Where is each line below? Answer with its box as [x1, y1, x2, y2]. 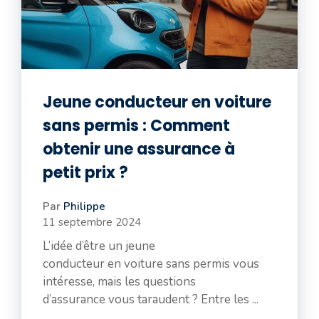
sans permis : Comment [43, 115, 230, 137]
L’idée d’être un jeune [43, 238, 155, 254]
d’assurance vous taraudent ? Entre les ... [43, 291, 258, 308]
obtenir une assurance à [43, 138, 235, 160]
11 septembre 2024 [43, 215, 141, 229]
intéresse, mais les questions [43, 273, 196, 290]
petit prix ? [43, 162, 128, 184]
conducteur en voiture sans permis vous [43, 256, 259, 272]
